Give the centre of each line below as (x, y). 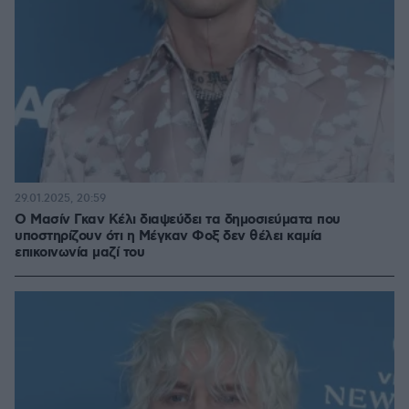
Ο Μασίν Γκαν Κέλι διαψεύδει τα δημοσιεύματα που (178, 220)
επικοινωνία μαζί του (79, 253)
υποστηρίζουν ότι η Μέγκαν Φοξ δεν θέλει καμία (168, 236)
